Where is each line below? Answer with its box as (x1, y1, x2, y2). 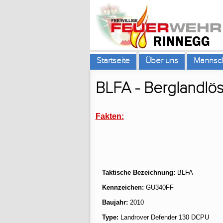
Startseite (96, 56, 130, 66)
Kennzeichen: (102, 184, 144, 191)
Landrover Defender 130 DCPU (118, 214, 209, 221)
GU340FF (143, 184, 174, 191)
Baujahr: (102, 199, 128, 206)
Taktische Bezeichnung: (102, 169, 175, 176)
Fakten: (95, 112, 124, 120)
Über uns (145, 56, 178, 66)
